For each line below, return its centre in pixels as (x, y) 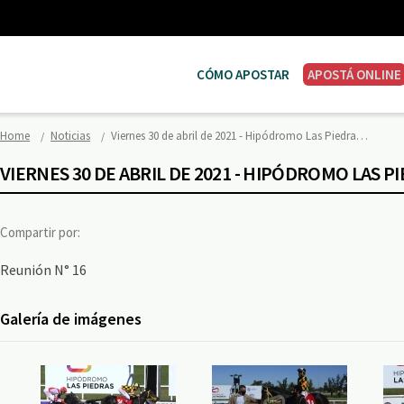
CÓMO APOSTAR (243, 74)
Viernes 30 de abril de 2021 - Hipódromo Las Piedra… (239, 136)
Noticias (70, 136)
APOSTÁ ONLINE (354, 74)
